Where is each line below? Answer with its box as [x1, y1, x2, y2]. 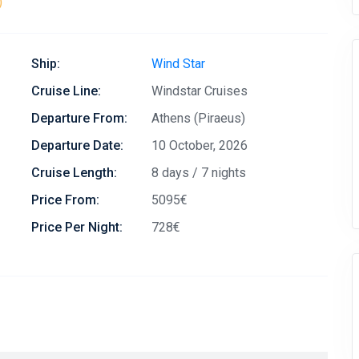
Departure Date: [31, 138, 123, 153]
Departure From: [31, 111, 127, 126]
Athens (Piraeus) [151, 111, 245, 126]
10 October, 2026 [151, 138, 248, 153]
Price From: [31, 192, 99, 208]
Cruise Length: [31, 165, 117, 180]
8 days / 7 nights [151, 165, 246, 180]
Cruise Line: [31, 83, 101, 99]
